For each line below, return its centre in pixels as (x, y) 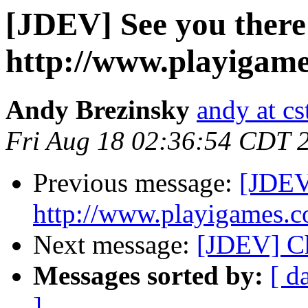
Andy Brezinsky (98, 110)
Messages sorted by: (148, 276)
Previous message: (136, 183)
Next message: (115, 245)
